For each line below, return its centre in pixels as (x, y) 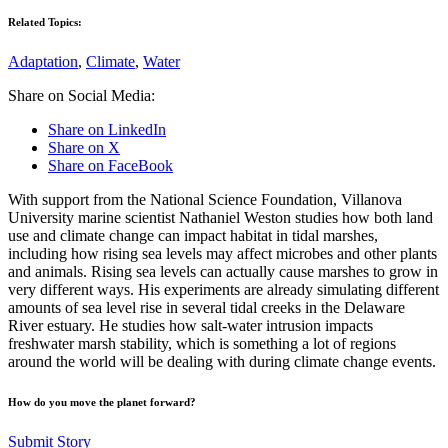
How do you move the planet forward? (102, 401)
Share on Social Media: (81, 95)
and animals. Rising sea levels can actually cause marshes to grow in (223, 271)
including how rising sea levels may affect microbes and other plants (222, 253)
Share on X (84, 147)
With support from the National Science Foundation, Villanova (205, 199)
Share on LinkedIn (107, 129)
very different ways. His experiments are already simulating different (223, 289)
